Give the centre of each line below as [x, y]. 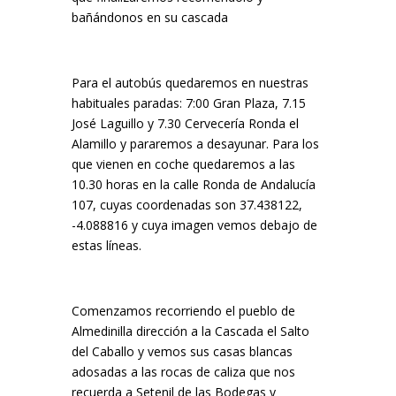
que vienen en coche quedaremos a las [183, 164]
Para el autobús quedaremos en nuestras [190, 83]
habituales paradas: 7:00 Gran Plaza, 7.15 [188, 103]
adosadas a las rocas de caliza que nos [183, 372]
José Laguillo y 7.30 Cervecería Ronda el [185, 123]
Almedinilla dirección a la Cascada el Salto [190, 331]
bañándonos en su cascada [149, 17]
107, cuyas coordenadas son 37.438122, [187, 205]
